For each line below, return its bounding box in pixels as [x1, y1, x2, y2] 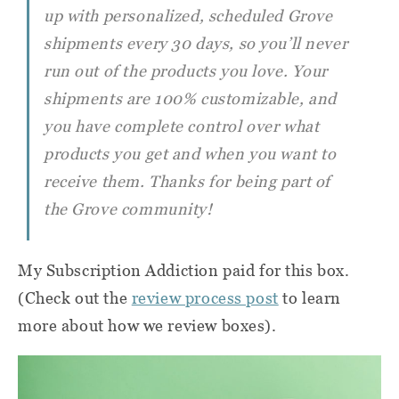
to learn [278, 289, 341, 307]
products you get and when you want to [44, 144, 337, 163]
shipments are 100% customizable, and [44, 89, 337, 108]
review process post [131, 289, 279, 307]
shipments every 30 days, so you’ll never [44, 34, 348, 53]
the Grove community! [44, 199, 213, 218]
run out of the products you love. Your [44, 61, 329, 80]
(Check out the [18, 289, 132, 307]
